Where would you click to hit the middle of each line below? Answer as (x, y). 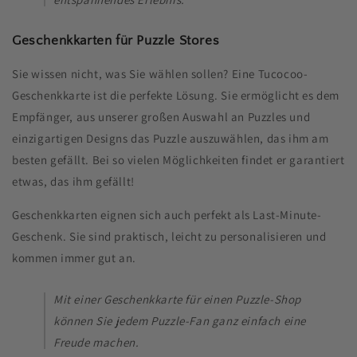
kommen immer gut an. (75, 257)
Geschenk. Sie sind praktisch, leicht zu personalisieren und (169, 236)
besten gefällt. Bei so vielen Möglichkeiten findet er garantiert (178, 159)
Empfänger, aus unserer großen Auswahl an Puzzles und (161, 116)
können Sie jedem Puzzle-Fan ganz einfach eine (180, 320)
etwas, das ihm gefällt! (73, 181)
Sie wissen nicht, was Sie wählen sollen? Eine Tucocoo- (160, 73)
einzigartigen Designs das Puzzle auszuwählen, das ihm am (171, 138)
